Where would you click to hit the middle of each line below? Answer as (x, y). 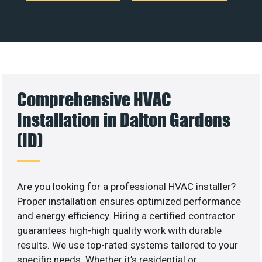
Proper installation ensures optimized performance (129, 201)
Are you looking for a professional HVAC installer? (127, 186)
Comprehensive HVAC (94, 99)
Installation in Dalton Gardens (124, 119)
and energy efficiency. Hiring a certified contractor (126, 216)
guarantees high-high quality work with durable (120, 230)
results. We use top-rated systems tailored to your (128, 245)
